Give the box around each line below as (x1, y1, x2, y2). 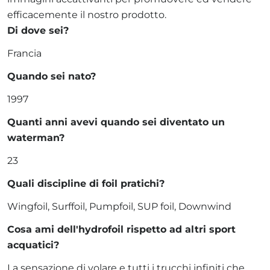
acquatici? (7, 239, 59, 251)
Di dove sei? (7, 25, 69, 36)
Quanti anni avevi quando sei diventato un (7, 116, 225, 128)
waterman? (7, 132, 64, 143)
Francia (7, 48, 42, 59)
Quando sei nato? (7, 71, 96, 82)
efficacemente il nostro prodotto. (7, 9, 166, 20)
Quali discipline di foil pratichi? (7, 178, 165, 189)
